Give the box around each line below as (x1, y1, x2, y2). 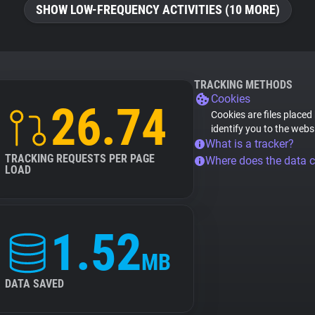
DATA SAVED (5, 277, 64, 290)
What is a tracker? (205, 137, 294, 150)
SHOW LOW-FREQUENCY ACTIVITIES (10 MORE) (35, 2, 280, 17)
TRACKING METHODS (194, 78, 292, 91)
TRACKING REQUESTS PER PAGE (5, 152, 155, 165)
